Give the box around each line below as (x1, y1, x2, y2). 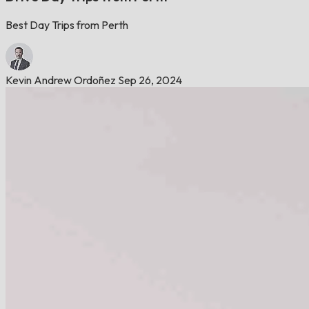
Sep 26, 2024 (118, 72, 182, 87)
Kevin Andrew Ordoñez (6, 72, 116, 87)
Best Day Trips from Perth (6, 17, 128, 32)
